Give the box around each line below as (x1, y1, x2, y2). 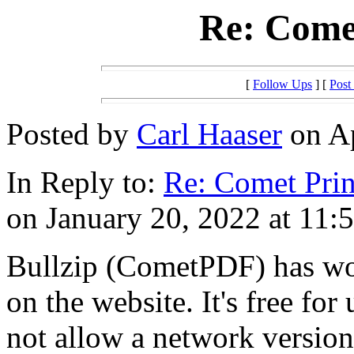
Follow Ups (253, 77, 312, 92)
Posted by (6, 117, 137, 152)
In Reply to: (6, 165, 164, 200)
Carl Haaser (137, 117, 282, 152)
